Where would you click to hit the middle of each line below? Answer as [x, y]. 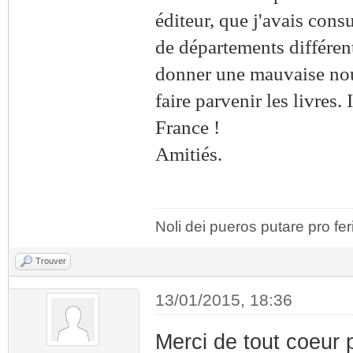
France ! [190, 127]
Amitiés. [188, 154]
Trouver [51, 261]
